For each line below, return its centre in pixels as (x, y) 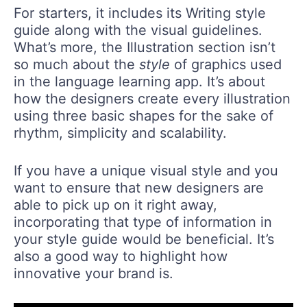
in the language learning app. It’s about (139, 82)
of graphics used (226, 65)
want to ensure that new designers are (139, 188)
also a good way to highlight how (121, 257)
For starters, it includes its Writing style (140, 13)
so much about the (76, 65)
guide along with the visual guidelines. (138, 30)
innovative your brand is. (94, 274)
